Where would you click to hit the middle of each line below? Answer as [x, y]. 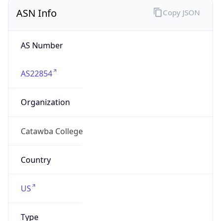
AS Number [42, 45]
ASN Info [37, 13]
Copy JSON [181, 12]
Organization [45, 102]
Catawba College [52, 131]
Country [36, 160]
